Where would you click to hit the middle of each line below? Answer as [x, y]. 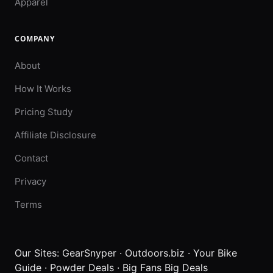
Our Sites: [37, 253]
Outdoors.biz [155, 253]
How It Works [43, 89]
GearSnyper [89, 253]
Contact [31, 158]
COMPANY [35, 39]
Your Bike [215, 253]
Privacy [30, 181]
